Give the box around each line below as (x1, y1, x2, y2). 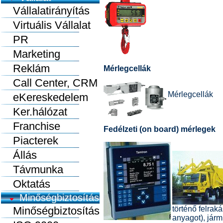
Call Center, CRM (1, 77, 98, 89)
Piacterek (1, 134, 58, 147)
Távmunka (1, 163, 63, 176)
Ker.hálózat (1, 106, 67, 118)
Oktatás (1, 178, 50, 190)
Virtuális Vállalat (1, 19, 91, 31)
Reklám (1, 62, 50, 75)
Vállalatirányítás (1, 4, 90, 17)
